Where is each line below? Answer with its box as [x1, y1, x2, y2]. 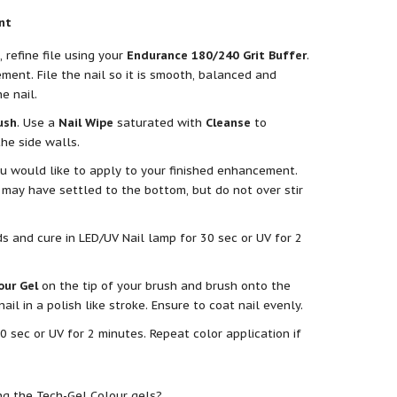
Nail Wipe [58, 114, 113, 130]
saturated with [113, 114, 206, 130]
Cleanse [205, 114, 251, 130]
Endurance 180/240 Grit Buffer [126, 47, 307, 63]
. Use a [16, 114, 58, 130]
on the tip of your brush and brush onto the [37, 277, 291, 293]
